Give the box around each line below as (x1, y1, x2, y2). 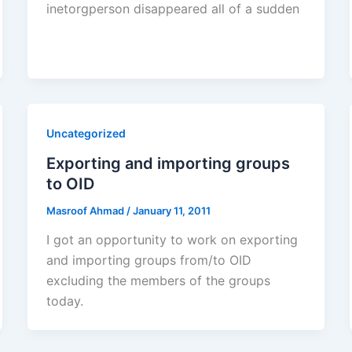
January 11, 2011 (132, 203, 211, 217)
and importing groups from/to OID (46, 252, 251, 269)
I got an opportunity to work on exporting (46, 232, 298, 248)
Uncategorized (46, 126, 126, 140)
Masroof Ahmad (46, 203, 126, 217)
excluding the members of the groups (46, 273, 270, 289)
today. (46, 293, 83, 310)
